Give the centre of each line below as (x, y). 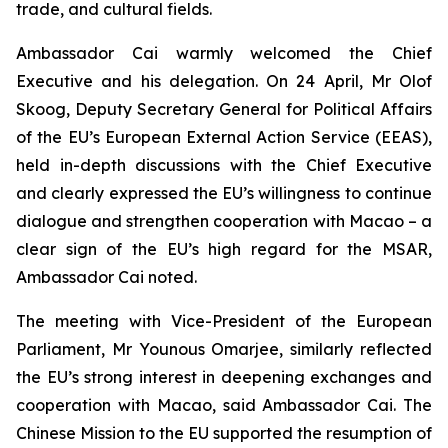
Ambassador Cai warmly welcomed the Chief (224, 53)
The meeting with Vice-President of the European (224, 321)
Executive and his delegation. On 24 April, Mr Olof (224, 81)
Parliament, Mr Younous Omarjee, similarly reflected (224, 349)
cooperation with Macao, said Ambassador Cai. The (224, 405)
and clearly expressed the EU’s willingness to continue (224, 193)
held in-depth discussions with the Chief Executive (224, 165)
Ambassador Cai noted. (106, 277)
